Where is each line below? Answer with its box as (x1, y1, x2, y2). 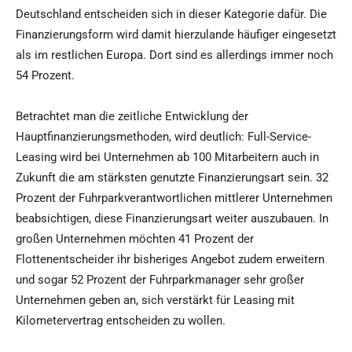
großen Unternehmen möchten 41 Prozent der (16, 232, 254, 247)
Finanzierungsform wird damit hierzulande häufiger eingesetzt (16, 27, 336, 42)
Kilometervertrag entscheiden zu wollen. (16, 313, 225, 328)
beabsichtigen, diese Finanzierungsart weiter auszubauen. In (16, 211, 328, 226)
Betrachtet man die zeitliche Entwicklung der (16, 109, 248, 124)
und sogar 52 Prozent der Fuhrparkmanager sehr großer (16, 273, 304, 288)
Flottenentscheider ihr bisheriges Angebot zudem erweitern (16, 252, 324, 267)
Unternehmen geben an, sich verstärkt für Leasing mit (16, 293, 295, 308)
